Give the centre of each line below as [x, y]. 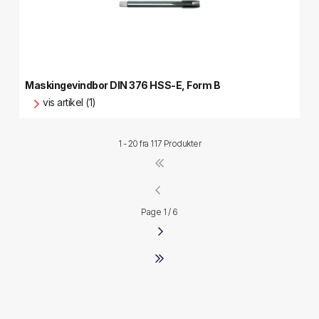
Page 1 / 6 [159, 212]
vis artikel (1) [69, 102]
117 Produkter [176, 143]
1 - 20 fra [134, 143]
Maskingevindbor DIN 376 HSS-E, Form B [123, 85]
